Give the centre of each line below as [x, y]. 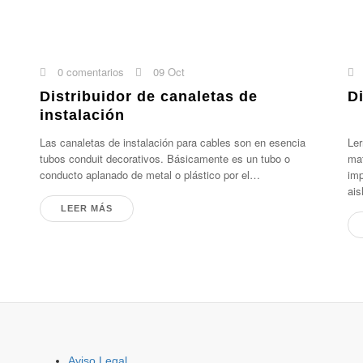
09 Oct [168, 72]
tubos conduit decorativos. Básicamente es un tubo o [165, 158]
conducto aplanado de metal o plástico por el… [150, 175]
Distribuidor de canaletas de [149, 96]
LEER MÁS [87, 208]
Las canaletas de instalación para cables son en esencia [173, 142]
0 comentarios [90, 72]
